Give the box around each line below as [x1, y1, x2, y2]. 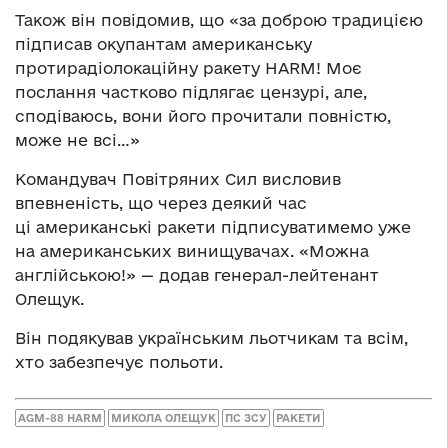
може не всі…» [15, 131, 140, 150]
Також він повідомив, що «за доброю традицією [15, 11, 423, 30]
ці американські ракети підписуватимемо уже [15, 218, 411, 237]
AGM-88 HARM [18, 411, 102, 424]
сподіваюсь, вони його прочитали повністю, [15, 107, 391, 126]
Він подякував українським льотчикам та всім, [15, 329, 408, 348]
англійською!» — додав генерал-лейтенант [15, 266, 379, 285]
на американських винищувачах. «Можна [15, 242, 369, 261]
